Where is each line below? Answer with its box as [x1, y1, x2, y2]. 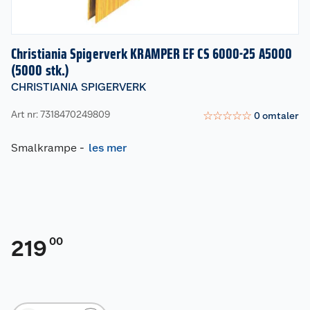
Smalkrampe [11, 140, 77, 154]
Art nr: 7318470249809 [11, 109, 110, 120]
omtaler [262, 110, 299, 121]
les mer [89, 140, 127, 154]
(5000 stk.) [11, 62, 70, 79]
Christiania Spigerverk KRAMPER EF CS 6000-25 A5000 [11, 45, 293, 62]
